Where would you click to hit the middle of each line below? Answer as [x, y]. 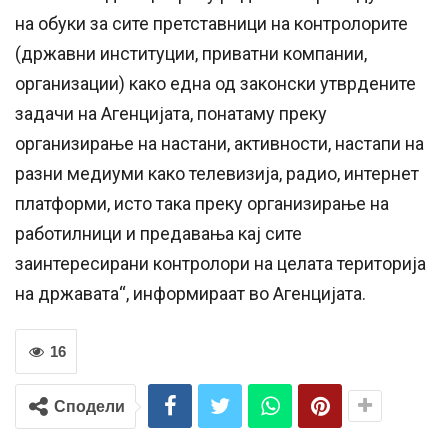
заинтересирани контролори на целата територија [220, 264]
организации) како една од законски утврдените [215, 84]
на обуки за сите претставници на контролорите [211, 24]
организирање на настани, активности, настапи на [219, 144]
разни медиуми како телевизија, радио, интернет [217, 174]
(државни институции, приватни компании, [191, 54]
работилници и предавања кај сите [158, 234]
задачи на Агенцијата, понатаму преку [171, 114]
